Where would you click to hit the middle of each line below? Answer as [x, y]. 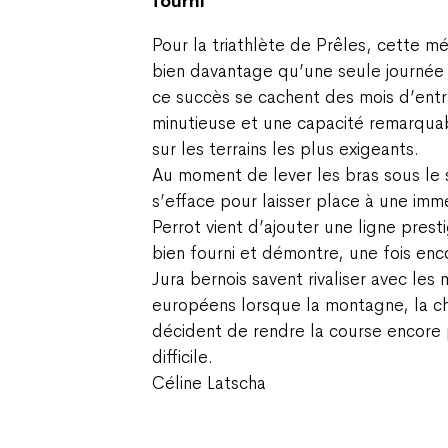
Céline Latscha [209, 382]
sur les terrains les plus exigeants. [285, 148]
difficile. [182, 356]
